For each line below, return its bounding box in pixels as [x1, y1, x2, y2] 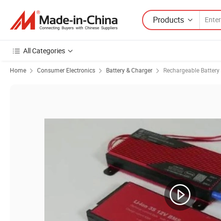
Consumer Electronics [37, 66, 95, 74]
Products [153, 14, 184, 25]
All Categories [23, 46, 65, 55]
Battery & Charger [106, 66, 152, 74]
